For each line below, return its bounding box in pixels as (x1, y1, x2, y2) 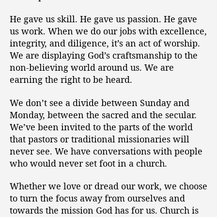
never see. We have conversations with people (10, 145, 202, 157)
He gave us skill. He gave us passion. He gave (10, 13, 197, 25)
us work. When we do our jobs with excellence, (10, 25, 207, 37)
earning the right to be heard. (10, 74, 132, 85)
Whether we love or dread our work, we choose (10, 180, 207, 192)
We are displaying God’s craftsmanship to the (10, 49, 198, 61)
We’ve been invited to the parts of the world (10, 121, 193, 133)
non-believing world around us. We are (10, 62, 174, 73)
